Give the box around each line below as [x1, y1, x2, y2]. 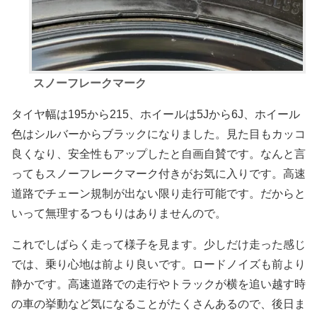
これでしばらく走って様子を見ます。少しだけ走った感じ [11, 238, 306, 250]
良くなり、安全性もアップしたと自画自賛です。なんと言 [11, 147, 306, 160]
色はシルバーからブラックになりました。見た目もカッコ [11, 127, 306, 140]
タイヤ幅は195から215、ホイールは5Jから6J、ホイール [11, 108, 300, 120]
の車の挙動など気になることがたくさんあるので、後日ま [11, 297, 306, 310]
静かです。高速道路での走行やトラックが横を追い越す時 [11, 277, 306, 290]
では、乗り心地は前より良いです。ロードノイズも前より [11, 258, 306, 270]
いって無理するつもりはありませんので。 [11, 207, 226, 219]
